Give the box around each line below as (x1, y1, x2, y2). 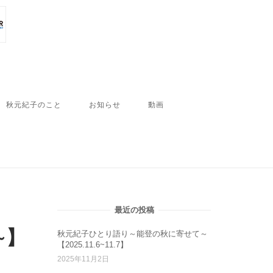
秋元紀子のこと (6, 99, 62, 109)
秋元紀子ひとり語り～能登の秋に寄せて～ (57, 229, 208, 238)
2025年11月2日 (57, 254, 109, 263)
